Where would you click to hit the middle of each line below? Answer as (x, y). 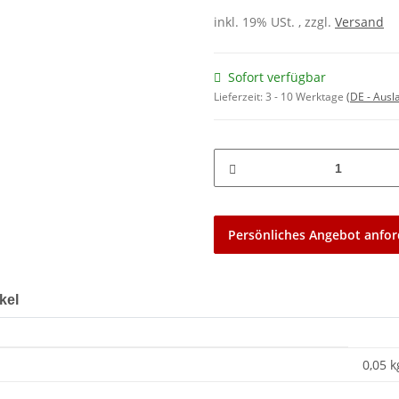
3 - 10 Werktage (306, 97)
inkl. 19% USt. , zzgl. (274, 22)
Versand (359, 22)
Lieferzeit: (240, 97)
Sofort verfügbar (277, 77)
